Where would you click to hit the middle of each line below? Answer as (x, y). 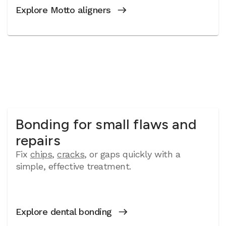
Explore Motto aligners (63, 10)
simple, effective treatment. (73, 166)
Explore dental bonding (64, 212)
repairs (38, 140)
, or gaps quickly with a (132, 154)
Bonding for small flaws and (106, 124)
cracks (71, 154)
